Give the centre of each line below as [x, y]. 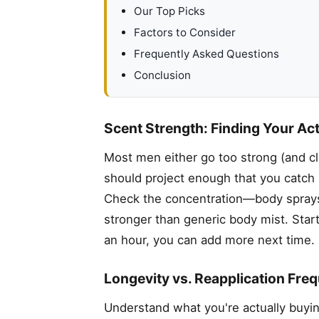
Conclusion [162, 75]
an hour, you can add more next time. [209, 240]
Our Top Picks [169, 11]
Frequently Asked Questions [206, 54]
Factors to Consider [185, 33]
